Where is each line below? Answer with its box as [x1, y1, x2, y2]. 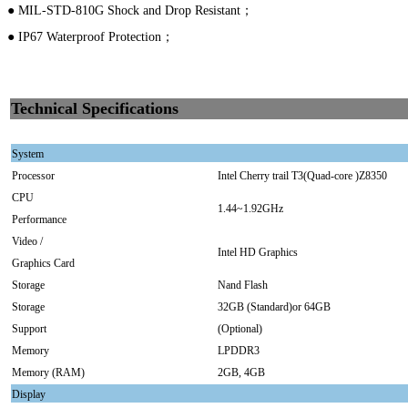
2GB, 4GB [218, 366, 265, 380]
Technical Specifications [11, 99, 178, 118]
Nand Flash [218, 279, 268, 292]
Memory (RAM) [12, 366, 85, 380]
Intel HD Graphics [218, 246, 298, 260]
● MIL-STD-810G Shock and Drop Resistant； [7, 4, 253, 18]
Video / [12, 235, 43, 249]
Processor [12, 169, 55, 183]
